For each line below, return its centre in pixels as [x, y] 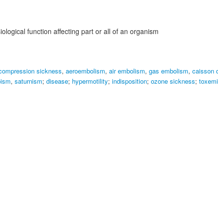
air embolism [127, 71]
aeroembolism [85, 71]
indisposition [129, 81]
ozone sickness [173, 81]
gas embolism [169, 71]
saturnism [28, 81]
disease [57, 81]
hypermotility [90, 81]
